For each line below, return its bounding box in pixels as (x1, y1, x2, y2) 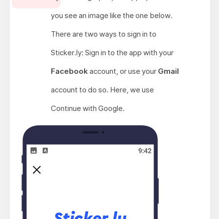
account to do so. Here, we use (50, 85, 154, 95)
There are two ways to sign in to (50, 29, 156, 39)
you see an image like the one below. (50, 11, 173, 21)
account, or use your (89, 66, 158, 76)
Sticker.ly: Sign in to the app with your (50, 48, 174, 58)
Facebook (50, 66, 89, 76)
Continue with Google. (50, 104, 125, 113)
